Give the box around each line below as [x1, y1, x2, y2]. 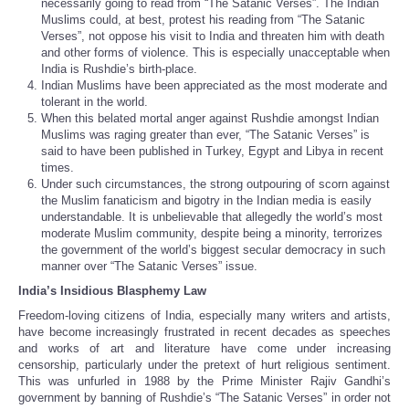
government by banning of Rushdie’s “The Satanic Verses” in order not [18, 391, 391, 405]
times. [41, 161, 74, 175]
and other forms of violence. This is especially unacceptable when [41, 46, 390, 60]
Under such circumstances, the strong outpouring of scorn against [41, 177, 390, 192]
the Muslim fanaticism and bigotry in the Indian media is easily [41, 194, 372, 208]
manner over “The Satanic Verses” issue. [41, 259, 257, 274]
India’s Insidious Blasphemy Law [18, 284, 206, 299]
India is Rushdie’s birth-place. [41, 62, 197, 77]
